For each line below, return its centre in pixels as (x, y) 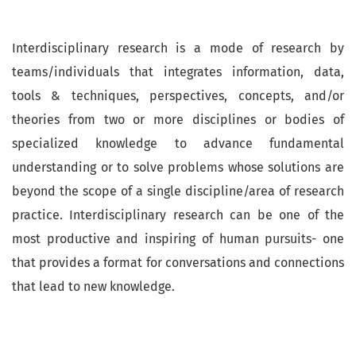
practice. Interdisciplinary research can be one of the (178, 215)
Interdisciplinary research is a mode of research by (178, 48)
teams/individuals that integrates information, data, (178, 72)
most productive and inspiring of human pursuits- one (178, 238)
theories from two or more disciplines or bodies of (178, 119)
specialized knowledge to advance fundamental (178, 143)
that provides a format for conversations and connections (178, 262)
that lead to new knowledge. (93, 286)
